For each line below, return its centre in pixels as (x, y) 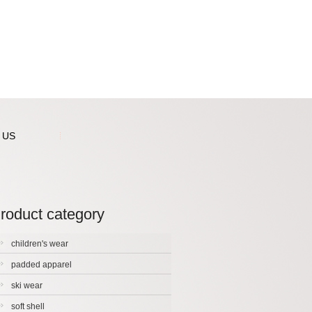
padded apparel (41, 265)
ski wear (27, 286)
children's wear (40, 244)
